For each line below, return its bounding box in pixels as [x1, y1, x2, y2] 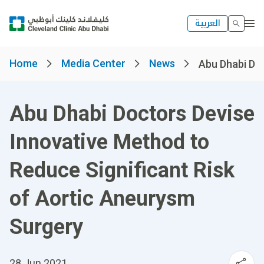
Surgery [9, 214, 83, 239]
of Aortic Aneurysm [9, 186, 195, 211]
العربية [195, 15, 220, 31]
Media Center [61, 57, 126, 70]
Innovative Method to [9, 130, 209, 154]
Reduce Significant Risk [9, 158, 235, 183]
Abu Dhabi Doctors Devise [9, 101, 255, 126]
